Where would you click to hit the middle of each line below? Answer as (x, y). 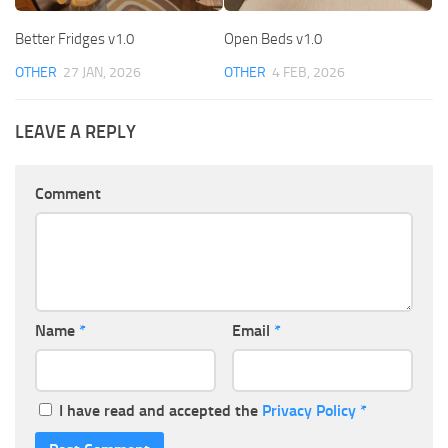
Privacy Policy (309, 411)
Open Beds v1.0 (273, 38)
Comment (68, 194)
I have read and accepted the (160, 411)
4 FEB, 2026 (308, 72)
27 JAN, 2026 (102, 72)
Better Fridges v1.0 (74, 38)
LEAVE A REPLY (75, 132)
